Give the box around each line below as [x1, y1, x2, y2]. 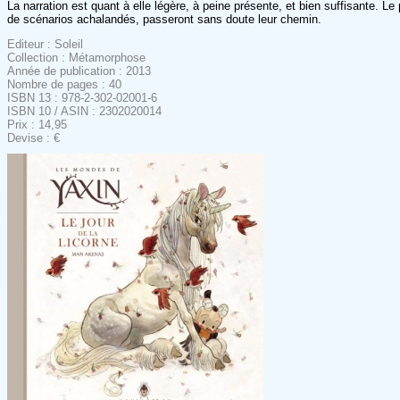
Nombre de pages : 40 [7, 77, 121, 91]
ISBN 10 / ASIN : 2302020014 [7, 104, 162, 118]
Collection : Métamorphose [7, 50, 146, 64]
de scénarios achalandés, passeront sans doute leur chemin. [7, 12, 321, 26]
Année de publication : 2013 [7, 63, 151, 78]
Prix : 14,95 [7, 117, 67, 131]
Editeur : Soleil [7, 37, 83, 51]
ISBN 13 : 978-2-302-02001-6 [7, 90, 157, 104]
